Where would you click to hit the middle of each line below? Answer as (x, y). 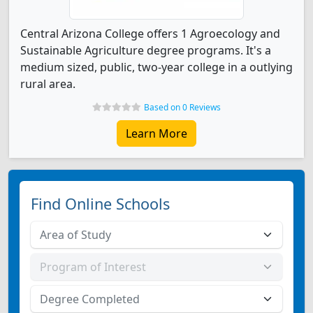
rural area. (48, 84)
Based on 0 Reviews (182, 107)
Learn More (156, 133)
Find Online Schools (100, 204)
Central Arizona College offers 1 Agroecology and (150, 34)
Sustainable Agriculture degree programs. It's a (146, 50)
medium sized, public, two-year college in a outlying (156, 67)
